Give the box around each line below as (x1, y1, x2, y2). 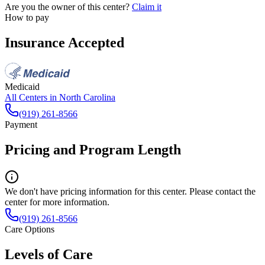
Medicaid (5, 82, 40, 92)
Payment (5, 119, 37, 130)
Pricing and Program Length (5, 141, 181, 157)
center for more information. (5, 196, 109, 207)
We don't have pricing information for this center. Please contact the (5, 186, 256, 196)
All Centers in (5, 92, 59, 103)
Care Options (5, 224, 54, 234)
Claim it (132, 2, 161, 12)
